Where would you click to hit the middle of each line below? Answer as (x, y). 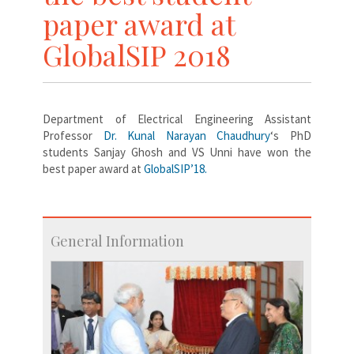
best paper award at (93, 168)
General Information (117, 241)
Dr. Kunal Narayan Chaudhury (187, 135)
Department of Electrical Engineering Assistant (177, 119)
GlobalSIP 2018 (137, 54)
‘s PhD (291, 135)
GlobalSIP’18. (175, 168)
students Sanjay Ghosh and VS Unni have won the (177, 152)
